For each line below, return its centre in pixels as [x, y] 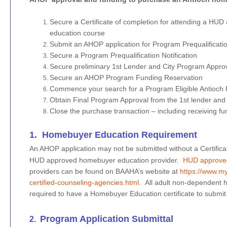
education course [77, 33]
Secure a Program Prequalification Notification [123, 55]
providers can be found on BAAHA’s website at [104, 172]
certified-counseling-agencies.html [84, 183]
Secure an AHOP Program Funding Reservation [126, 78]
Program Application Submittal [106, 219]
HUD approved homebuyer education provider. [106, 160]
